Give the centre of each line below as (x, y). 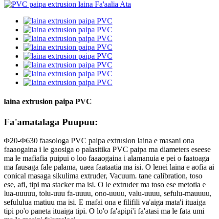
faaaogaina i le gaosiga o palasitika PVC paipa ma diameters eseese (107, 150)
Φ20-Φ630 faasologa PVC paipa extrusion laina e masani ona (99, 141)
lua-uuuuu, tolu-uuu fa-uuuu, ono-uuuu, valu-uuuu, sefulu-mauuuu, (108, 194)
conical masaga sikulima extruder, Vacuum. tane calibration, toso (103, 176)
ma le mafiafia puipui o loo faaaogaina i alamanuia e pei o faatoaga (107, 158)
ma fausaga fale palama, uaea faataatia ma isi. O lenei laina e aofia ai (109, 167)
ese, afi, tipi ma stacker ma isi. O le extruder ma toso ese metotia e (105, 185)
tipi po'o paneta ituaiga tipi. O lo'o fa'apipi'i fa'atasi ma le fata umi (104, 211)
